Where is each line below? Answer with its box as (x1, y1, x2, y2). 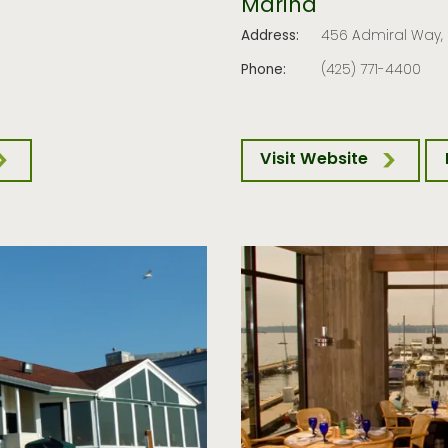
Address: (240, 26, 299, 49)
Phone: (240, 59, 286, 82)
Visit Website (260, 147, 369, 174)
